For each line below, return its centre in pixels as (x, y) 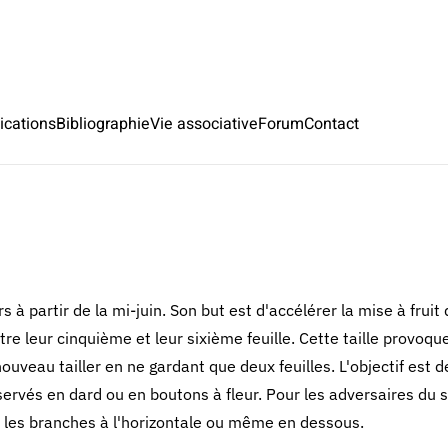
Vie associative (204, 124)
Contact (331, 124)
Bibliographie (103, 124)
